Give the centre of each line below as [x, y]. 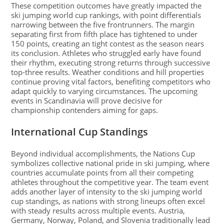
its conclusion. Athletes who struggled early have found [106, 53]
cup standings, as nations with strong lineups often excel [108, 201]
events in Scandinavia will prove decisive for [87, 101]
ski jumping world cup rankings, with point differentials [106, 15]
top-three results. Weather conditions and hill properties [108, 72]
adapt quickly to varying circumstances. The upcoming [104, 91]
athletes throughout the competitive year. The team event [110, 182]
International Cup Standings [80, 132]
